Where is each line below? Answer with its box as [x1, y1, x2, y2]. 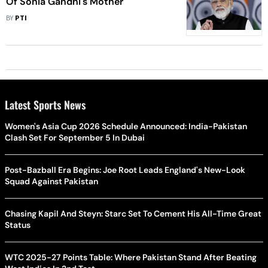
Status [5, 220, 31, 230]
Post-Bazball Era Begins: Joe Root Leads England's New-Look [5, 165, 245, 175]
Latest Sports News [5, 97, 86, 112]
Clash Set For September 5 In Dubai [5, 132, 145, 143]
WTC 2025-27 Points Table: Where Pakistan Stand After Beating [5, 252, 257, 263]
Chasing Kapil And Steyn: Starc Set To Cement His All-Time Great [5, 208, 262, 219]
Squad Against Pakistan [5, 176, 98, 187]
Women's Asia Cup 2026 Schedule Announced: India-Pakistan [5, 121, 247, 132]
